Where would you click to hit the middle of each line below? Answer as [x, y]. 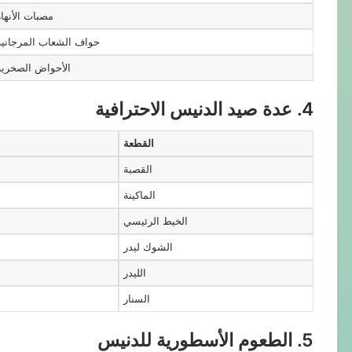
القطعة [139, 143]
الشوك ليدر [148, 247]
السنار [137, 299]
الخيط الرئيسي [156, 221]
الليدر [135, 273]
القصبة [138, 169]
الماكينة [140, 195]
